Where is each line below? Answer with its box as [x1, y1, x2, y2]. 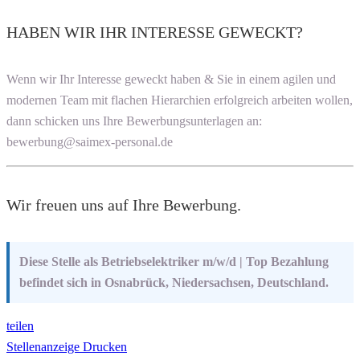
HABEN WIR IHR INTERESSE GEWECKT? [6, 23, 303, 42]
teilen [6, 319, 34, 333]
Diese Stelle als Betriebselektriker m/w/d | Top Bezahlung [19, 255, 329, 269]
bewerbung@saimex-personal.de [6, 135, 173, 149]
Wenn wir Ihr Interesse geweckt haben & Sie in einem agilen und [6, 72, 336, 87]
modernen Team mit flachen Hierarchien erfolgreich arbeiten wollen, [6, 93, 353, 108]
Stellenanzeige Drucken [6, 340, 127, 354]
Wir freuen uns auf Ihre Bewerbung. [6, 195, 241, 214]
